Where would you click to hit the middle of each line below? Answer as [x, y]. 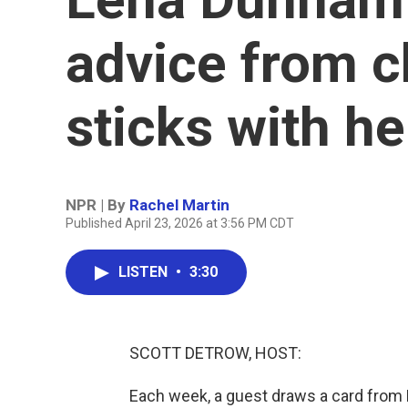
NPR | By [97, 205]
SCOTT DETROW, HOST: [215, 353]
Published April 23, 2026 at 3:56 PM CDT [180, 223]
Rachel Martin [179, 205]
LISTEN [145, 272]
